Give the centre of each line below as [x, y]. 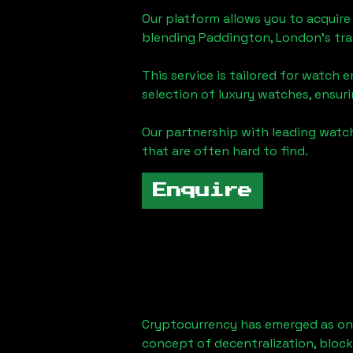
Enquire [203, 191]
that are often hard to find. [225, 151]
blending [169, 37]
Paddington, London [260, 37]
